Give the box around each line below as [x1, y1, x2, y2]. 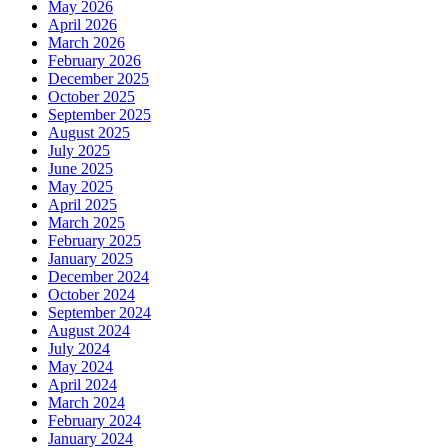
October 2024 [48, 286, 135, 304]
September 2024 [48, 304, 151, 322]
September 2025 [48, 106, 151, 124]
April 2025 [48, 196, 117, 214]
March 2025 [48, 214, 125, 232]
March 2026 [48, 34, 125, 52]
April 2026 [48, 16, 117, 34]
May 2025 [48, 178, 113, 196]
